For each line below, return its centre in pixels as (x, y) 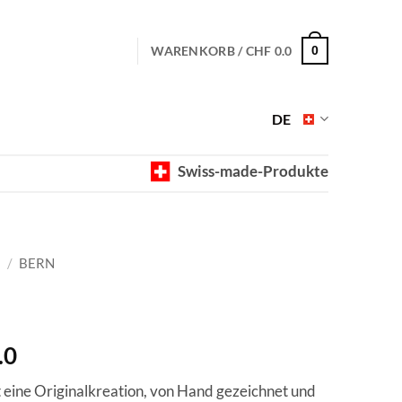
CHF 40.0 (65, 377)
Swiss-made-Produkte (251, 171)
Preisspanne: (83, 355)
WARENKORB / (198, 50)
